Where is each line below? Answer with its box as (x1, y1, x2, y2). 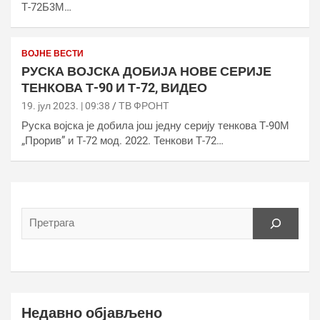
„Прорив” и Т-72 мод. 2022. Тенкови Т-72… (21, 134, 224, 147)
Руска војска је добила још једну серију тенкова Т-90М (21, 119, 289, 132)
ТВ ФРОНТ (119, 99, 169, 111)
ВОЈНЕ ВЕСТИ (21, 48, 84, 59)
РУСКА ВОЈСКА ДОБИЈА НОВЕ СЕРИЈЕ (21, 63, 271, 79)
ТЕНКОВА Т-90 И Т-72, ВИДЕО (21, 79, 207, 95)
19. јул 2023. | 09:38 (21, 99, 110, 111)
